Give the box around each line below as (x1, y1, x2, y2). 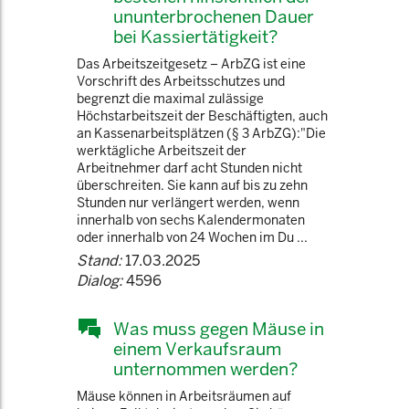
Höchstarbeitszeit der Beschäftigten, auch (77, 108, 328, 124)
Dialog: (77, 271, 122, 290)
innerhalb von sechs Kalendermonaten (77, 212, 305, 228)
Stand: (77, 251, 121, 270)
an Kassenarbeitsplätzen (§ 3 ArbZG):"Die (77, 125, 326, 142)
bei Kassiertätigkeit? (113, 26, 278, 47)
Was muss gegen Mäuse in (113, 318, 324, 340)
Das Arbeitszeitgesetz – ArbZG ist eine (77, 56, 306, 72)
